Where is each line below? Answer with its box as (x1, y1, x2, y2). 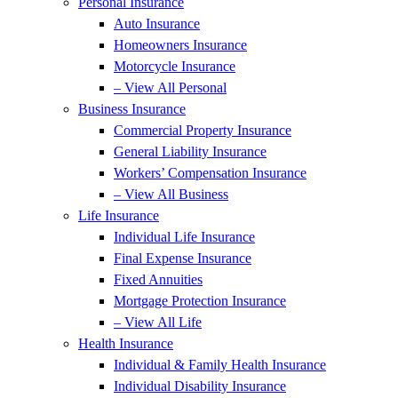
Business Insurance (78, 101, 186, 116)
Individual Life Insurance (114, 229, 255, 244)
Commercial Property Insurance (114, 123, 291, 138)
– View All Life (114, 314, 202, 330)
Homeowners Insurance (114, 37, 247, 52)
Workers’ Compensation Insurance (114, 165, 306, 180)
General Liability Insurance (114, 144, 267, 159)
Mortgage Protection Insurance (114, 293, 286, 308)
